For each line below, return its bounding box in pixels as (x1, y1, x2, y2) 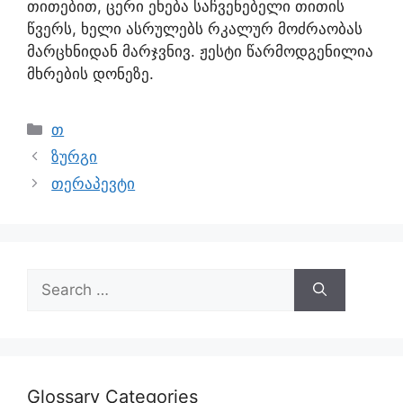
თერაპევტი (51, 175, 136, 193)
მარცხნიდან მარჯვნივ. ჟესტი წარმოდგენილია (27, 42, 373, 60)
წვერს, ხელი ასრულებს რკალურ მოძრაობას (27, 20, 363, 38)
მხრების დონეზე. (27, 65, 154, 83)
